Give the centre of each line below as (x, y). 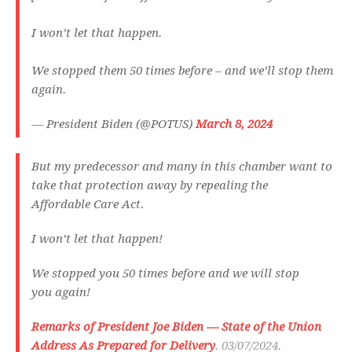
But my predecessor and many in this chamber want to (182, 167)
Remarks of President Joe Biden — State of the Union (176, 327)
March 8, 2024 (234, 125)
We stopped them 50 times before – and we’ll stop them (182, 71)
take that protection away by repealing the (150, 186)
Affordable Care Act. (89, 205)
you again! (62, 293)
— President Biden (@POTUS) (114, 125)
